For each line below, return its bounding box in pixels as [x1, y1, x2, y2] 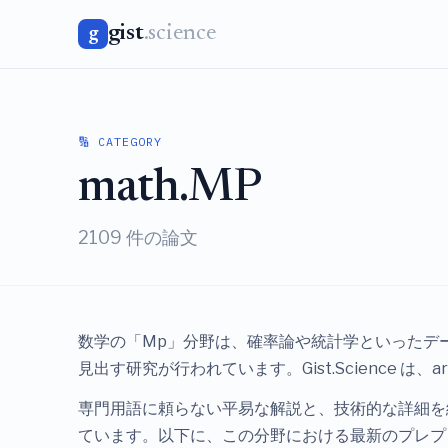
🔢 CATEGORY [77, 133, 162, 149]
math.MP [77, 167, 262, 213]
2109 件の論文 [77, 226, 198, 248]
